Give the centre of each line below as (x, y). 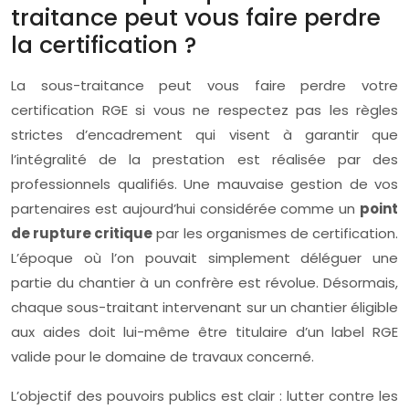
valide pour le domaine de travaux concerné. (163, 357)
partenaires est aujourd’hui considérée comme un (185, 209)
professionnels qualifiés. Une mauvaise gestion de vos (204, 184)
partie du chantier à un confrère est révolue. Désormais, (204, 283)
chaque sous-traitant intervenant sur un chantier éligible (204, 307)
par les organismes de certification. (276, 233)
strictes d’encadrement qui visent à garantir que (204, 135)
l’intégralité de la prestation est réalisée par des (204, 159)
